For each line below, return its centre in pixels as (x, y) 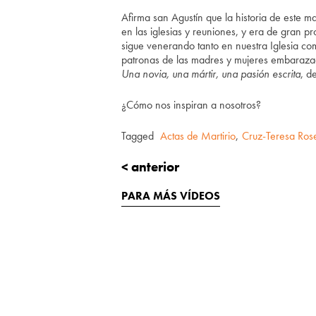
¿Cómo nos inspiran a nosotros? (191, 104)
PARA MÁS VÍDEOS (171, 195)
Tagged (139, 135)
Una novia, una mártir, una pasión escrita (211, 73)
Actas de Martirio (198, 135)
